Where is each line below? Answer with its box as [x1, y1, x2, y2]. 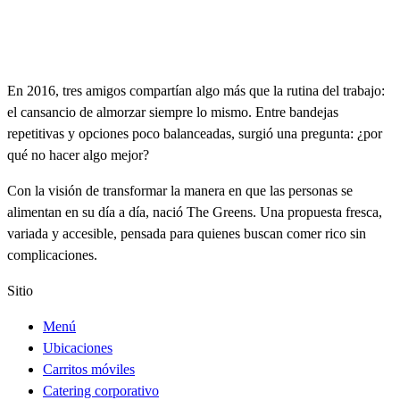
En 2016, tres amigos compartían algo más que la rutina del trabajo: [7, 83, 385, 99]
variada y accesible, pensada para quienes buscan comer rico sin [7, 226, 366, 242]
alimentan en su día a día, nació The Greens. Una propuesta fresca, [7, 204, 382, 221]
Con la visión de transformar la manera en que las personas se [7, 183, 353, 199]
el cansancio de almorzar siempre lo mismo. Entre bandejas [7, 104, 338, 121]
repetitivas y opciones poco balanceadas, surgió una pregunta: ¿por [7, 126, 382, 142]
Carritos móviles [43, 362, 135, 378]
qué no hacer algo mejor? [7, 147, 149, 163]
